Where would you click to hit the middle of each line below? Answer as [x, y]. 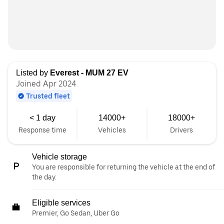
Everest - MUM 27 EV [89, 73]
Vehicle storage [59, 157]
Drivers [182, 130]
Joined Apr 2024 [46, 84]
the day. [44, 177]
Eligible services [61, 203]
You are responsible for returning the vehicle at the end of [123, 167]
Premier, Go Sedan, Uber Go [76, 213]
